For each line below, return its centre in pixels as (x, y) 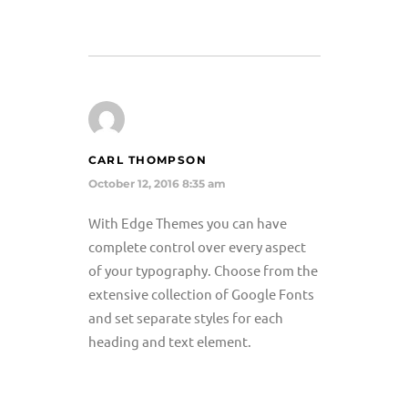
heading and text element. (169, 341)
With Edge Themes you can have (187, 223)
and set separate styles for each (185, 317)
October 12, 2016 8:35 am (157, 184)
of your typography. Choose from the (203, 270)
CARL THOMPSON (148, 160)
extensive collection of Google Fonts (201, 294)
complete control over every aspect (197, 246)
